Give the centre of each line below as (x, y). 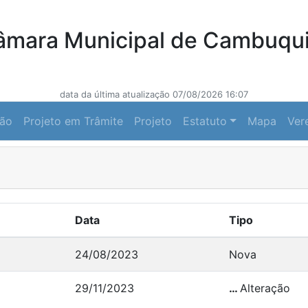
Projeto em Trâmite (74, 121)
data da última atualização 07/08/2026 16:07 (154, 94)
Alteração (265, 288)
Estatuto (205, 121)
